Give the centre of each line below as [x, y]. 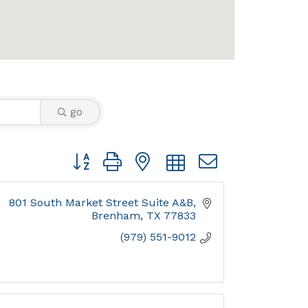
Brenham [116, 216]
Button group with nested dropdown [162, 157]
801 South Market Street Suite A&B [101, 203]
